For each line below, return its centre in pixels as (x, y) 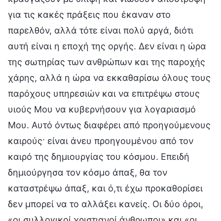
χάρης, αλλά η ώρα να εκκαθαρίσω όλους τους (109, 77)
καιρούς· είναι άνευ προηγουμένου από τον (101, 141)
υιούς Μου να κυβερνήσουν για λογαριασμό (102, 109)
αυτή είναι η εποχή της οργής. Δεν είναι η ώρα (107, 46)
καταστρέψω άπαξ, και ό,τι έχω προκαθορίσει (105, 188)
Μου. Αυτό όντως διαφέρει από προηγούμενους (109, 125)
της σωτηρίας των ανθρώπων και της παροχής (107, 62)
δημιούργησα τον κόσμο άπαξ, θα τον (88, 172)
